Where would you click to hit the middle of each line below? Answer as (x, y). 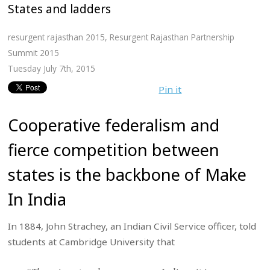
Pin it (170, 89)
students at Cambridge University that (92, 242)
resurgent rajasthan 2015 (57, 37)
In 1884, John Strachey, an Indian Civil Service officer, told (132, 226)
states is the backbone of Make (127, 175)
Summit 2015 (34, 53)
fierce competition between (114, 150)
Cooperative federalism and (114, 125)
